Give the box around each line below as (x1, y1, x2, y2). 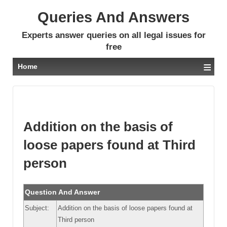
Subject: (25, 204, 49, 212)
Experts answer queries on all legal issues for (21, 30, 206, 40)
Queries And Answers (37, 9, 190, 25)
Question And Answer (25, 187, 100, 196)
